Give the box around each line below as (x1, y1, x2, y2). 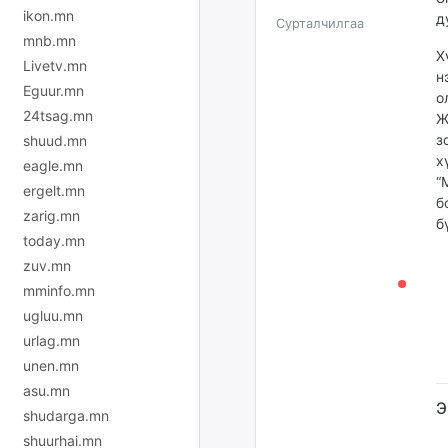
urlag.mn (23, 331, 80, 349)
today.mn (23, 231, 85, 249)
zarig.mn (23, 206, 80, 224)
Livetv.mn (23, 56, 87, 74)
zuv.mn (23, 256, 71, 274)
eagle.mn (23, 156, 83, 174)
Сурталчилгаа (276, 15, 364, 31)
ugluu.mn (23, 306, 83, 324)
